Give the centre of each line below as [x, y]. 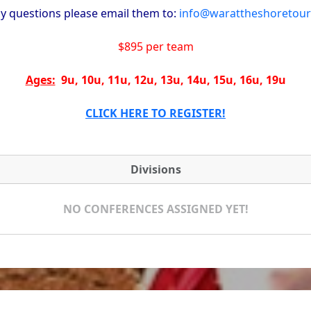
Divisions [155, 169]
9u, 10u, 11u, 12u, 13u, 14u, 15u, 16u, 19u [170, 79]
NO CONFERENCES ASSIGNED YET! [155, 209]
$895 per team [155, 46]
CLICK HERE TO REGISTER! [155, 113]
